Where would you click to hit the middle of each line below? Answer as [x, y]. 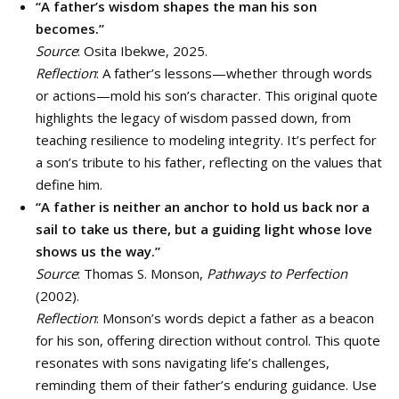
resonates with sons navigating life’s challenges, [183, 362]
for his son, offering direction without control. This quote [208, 340]
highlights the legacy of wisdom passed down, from [193, 118]
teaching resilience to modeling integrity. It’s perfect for [206, 140]
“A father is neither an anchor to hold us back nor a [203, 207]
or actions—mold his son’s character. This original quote [207, 95]
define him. [69, 184]
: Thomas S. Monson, [142, 273]
